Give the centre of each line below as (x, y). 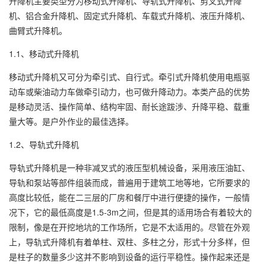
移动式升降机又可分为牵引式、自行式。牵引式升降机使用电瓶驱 (129, 76)
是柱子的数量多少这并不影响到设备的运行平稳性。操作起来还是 (129, 256)
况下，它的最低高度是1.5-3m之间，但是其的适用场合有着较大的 (130, 212)
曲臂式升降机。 (38, 30)
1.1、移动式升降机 (44, 53)
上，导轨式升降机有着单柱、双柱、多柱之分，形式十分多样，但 (129, 241)
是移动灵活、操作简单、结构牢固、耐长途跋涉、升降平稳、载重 (129, 106)
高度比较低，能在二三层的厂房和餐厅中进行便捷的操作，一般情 (129, 197)
